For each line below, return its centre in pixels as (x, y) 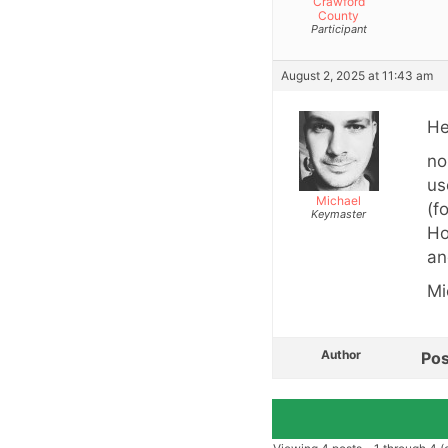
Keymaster (338, 214)
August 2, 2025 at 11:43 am (357, 76)
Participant (338, 29)
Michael (338, 201)
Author (341, 355)
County (338, 16)
